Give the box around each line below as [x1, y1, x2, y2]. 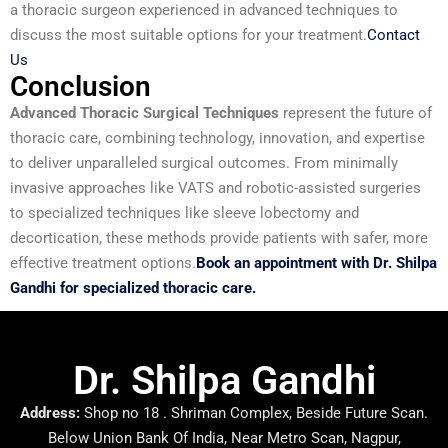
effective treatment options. [10, 253, 196, 272]
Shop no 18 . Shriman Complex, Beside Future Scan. [80, 403, 428, 422]
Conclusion [10, 69, 151, 103]
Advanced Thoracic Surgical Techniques [10, 103, 279, 122]
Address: [20, 403, 80, 422]
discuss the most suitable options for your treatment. [10, 25, 367, 44]
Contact [367, 25, 420, 44]
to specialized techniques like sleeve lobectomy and [10, 203, 359, 222]
